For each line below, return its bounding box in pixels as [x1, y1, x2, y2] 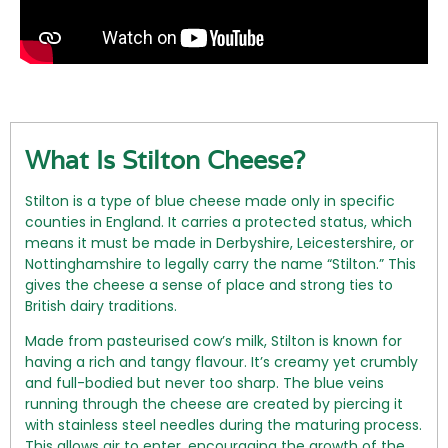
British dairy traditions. [25, 295, 177, 316]
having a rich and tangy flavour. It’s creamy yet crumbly [25, 352, 418, 373]
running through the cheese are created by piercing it [25, 394, 403, 415]
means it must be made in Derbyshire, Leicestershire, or [25, 232, 414, 253]
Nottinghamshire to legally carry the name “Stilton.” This [25, 253, 416, 274]
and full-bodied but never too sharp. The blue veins [25, 373, 384, 394]
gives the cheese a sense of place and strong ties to [25, 274, 393, 295]
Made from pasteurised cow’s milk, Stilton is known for [25, 331, 402, 352]
